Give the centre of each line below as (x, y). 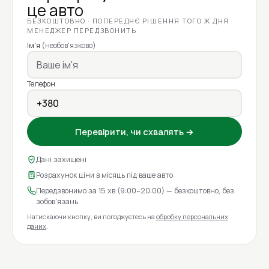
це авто (56, 11)
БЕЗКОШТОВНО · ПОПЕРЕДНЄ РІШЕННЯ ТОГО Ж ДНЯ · (130, 21)
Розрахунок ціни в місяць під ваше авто (104, 175)
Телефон (41, 84)
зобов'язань (57, 202)
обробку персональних (192, 217)
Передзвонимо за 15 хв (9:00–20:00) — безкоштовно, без (135, 191)
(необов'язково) (69, 46)
